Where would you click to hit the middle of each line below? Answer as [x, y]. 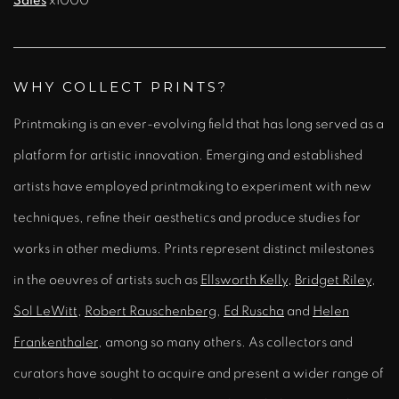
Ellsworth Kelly [244, 280]
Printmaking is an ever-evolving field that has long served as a [199, 124]
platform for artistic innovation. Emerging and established [188, 155]
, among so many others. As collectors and [225, 342]
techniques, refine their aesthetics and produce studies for [187, 217]
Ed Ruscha [254, 311]
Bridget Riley [333, 280]
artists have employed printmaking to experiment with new [192, 186]
